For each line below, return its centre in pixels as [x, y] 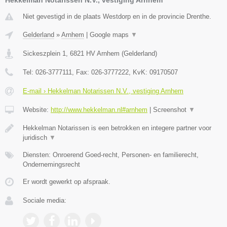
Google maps [110, 34]
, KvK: [139, 72]
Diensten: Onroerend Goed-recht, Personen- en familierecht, [111, 155]
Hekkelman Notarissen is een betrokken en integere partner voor [117, 128]
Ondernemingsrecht [51, 164]
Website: [37, 109]
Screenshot [171, 109]
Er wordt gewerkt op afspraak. [67, 181]
